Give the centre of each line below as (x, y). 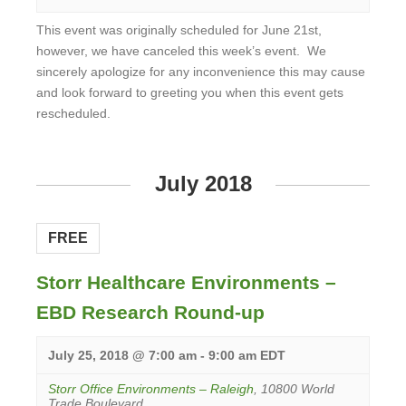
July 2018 (203, 184)
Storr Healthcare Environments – (186, 282)
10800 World (298, 389)
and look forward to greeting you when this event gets (190, 92)
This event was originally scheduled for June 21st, (179, 30)
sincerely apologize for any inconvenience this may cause (201, 72)
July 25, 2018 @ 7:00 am (122, 355)
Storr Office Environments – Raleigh (151, 389)
